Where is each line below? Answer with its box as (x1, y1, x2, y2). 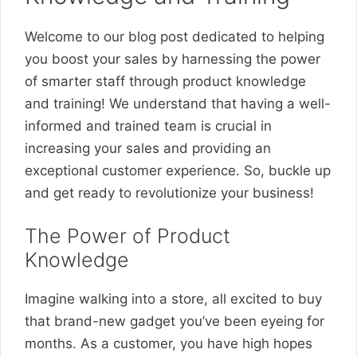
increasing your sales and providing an (25, 139, 271, 156)
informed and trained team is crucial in (25, 117, 272, 134)
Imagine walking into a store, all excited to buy (25, 291, 322, 307)
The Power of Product (25, 224, 230, 248)
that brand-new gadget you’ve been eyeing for (25, 313, 324, 329)
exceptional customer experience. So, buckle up (25, 162, 331, 178)
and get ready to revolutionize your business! (25, 184, 314, 201)
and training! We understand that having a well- (25, 95, 331, 112)
